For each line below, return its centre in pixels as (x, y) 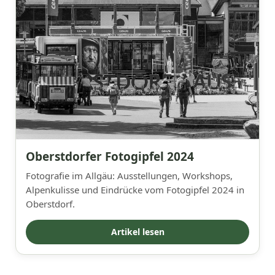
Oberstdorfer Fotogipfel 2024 (110, 157)
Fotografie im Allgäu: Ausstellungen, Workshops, (129, 176)
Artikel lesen (137, 232)
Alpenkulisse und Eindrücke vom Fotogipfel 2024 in (135, 190)
